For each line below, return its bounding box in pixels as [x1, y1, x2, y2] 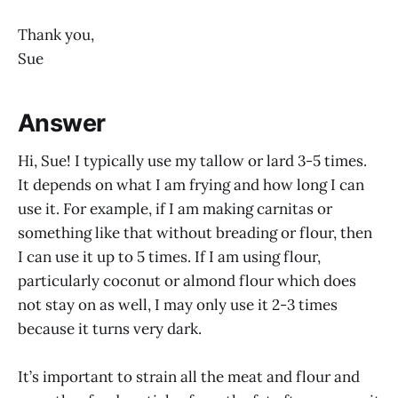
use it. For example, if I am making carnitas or [18, 198, 332, 219]
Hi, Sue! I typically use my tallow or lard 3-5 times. [18, 150, 367, 171]
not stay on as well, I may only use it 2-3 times [18, 294, 338, 314]
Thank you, [18, 24, 94, 44]
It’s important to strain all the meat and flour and [18, 367, 360, 387]
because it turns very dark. [18, 318, 202, 338]
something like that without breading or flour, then [18, 222, 372, 243]
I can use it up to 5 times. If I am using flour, [18, 246, 321, 267]
